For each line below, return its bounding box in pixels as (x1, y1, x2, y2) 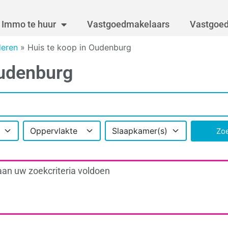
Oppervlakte (30, 126, 77, 136)
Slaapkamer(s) (111, 126, 167, 136)
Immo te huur (2, 19, 56, 30)
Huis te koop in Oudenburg (27, 42, 131, 53)
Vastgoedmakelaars (87, 19, 169, 30)
